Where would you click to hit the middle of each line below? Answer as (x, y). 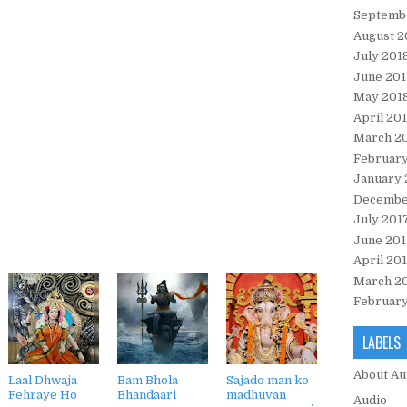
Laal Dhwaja (43, 380)
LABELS (382, 342)
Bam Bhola (148, 380)
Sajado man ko (268, 380)
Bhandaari (147, 395)
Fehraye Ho (43, 395)
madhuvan (256, 395)
